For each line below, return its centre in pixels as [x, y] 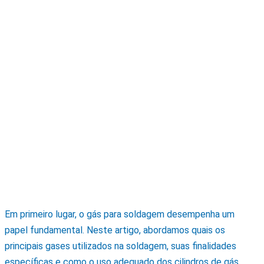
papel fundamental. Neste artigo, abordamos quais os [115, 230]
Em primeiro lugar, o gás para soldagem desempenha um [120, 214]
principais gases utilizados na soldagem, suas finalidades [121, 246]
